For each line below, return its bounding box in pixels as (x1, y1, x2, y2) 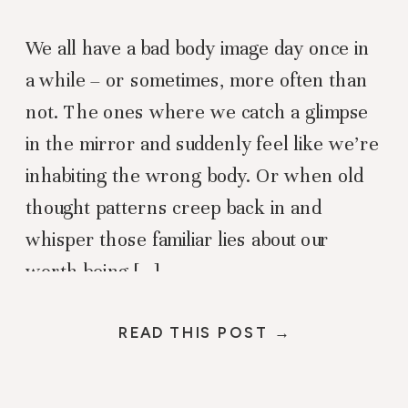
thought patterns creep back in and (25, 196, 321, 219)
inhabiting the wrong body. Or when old (25, 164, 364, 188)
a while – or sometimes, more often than (25, 68, 368, 92)
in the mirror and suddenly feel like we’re (25, 132, 379, 156)
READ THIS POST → (118, 323, 291, 342)
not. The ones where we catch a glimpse (25, 100, 369, 124)
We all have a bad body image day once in (25, 36, 371, 60)
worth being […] (25, 260, 161, 283)
